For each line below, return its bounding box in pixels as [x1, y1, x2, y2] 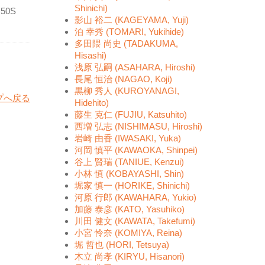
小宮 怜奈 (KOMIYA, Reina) [75, 228, 182, 238]
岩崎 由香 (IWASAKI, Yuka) [75, 133, 181, 143]
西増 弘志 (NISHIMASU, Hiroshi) [75, 121, 202, 131]
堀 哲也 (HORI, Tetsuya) [75, 240, 169, 250]
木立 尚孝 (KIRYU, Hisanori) [75, 251, 185, 261]
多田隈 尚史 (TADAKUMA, [75, 38, 178, 49]
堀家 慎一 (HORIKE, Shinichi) [75, 180, 190, 190]
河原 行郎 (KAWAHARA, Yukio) [75, 192, 196, 202]
